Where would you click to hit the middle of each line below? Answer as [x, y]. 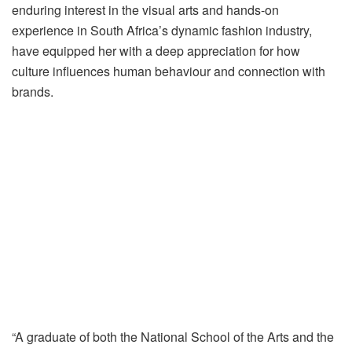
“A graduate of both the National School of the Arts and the [173, 336]
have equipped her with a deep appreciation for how [156, 50]
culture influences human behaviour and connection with [169, 71]
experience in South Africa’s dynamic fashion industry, [162, 30]
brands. [33, 91]
